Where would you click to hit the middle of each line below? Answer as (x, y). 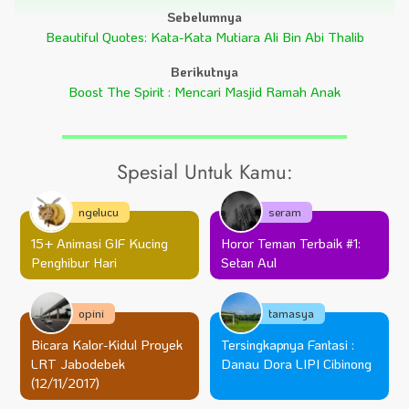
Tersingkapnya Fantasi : (288, 344)
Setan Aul (249, 262)
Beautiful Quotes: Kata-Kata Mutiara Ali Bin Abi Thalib (204, 37)
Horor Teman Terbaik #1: (291, 243)
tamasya (291, 313)
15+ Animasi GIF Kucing (100, 243)
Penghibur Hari (74, 262)
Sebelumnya (204, 16)
